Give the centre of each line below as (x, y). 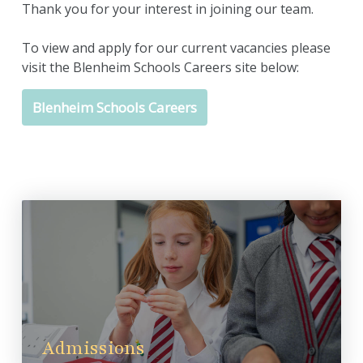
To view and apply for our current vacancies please (176, 48)
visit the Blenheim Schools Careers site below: (160, 67)
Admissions (94, 348)
